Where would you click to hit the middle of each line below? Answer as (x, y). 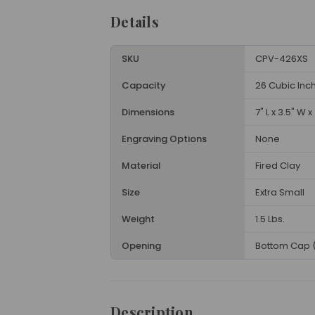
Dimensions (148, 112)
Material (141, 166)
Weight (138, 219)
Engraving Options (164, 139)
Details (135, 21)
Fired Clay (278, 166)
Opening (141, 246)
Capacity (144, 85)
